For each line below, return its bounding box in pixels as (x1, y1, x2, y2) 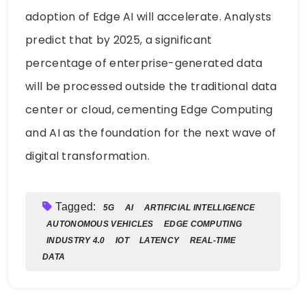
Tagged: (55, 200, 99, 212)
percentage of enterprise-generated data (25, 55, 263, 71)
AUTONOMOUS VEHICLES (46, 219, 154, 229)
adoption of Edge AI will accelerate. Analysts (25, 8, 272, 25)
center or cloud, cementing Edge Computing (25, 101, 273, 117)
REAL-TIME (189, 235, 236, 245)
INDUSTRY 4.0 (46, 235, 105, 245)
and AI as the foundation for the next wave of (25, 124, 277, 141)
